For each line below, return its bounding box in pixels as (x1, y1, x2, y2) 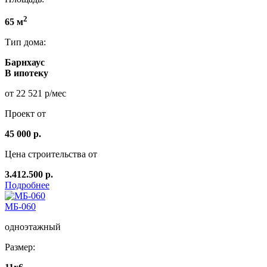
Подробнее (5, 180, 49, 191)
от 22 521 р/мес (5, 88, 66, 99)
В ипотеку (5, 68, 48, 79)
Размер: (5, 242, 35, 253)
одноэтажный (5, 222, 61, 232)
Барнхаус (5, 57, 45, 68)
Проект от (5, 108, 46, 119)
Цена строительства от (5, 149, 97, 160)
